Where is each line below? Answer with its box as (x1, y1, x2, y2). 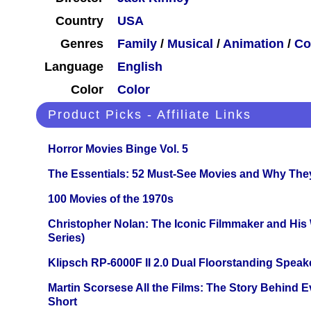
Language (44, 60, 103, 74)
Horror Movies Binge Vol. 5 (48, 143, 188, 155)
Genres (60, 37, 103, 51)
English (117, 60, 162, 74)
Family (117, 37, 157, 51)
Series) (48, 232, 85, 244)
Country (56, 14, 103, 28)
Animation (223, 37, 284, 51)
